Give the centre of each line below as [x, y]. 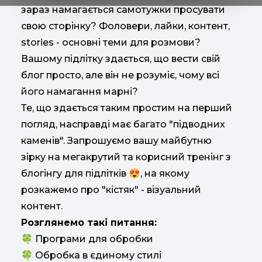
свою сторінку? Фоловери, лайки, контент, [125, 26]
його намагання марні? [80, 92]
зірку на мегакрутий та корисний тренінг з [126, 157]
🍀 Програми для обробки [87, 239]
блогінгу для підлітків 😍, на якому [105, 173]
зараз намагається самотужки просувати [123, 10]
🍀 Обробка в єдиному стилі [91, 255]
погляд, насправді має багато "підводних [123, 124]
